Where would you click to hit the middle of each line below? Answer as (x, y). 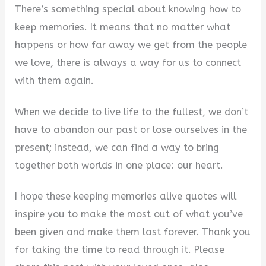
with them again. (55, 81)
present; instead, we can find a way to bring (117, 147)
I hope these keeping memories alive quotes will (126, 197)
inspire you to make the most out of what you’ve (129, 214)
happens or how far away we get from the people (131, 45)
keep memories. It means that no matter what (123, 27)
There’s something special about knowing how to (128, 9)
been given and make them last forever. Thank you (133, 232)
